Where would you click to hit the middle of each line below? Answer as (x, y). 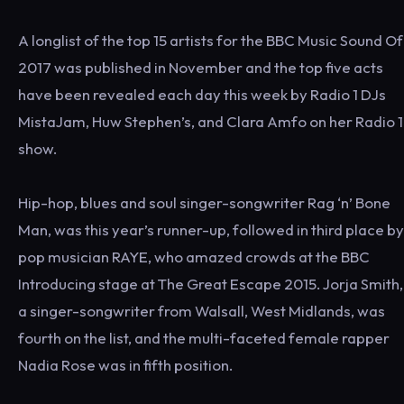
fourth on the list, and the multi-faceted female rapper (204, 338)
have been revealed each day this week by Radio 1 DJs (202, 94)
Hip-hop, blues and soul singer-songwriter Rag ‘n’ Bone (204, 202)
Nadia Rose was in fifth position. (125, 365)
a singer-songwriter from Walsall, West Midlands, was (202, 311)
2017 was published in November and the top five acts (201, 67)
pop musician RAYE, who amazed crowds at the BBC (194, 257)
